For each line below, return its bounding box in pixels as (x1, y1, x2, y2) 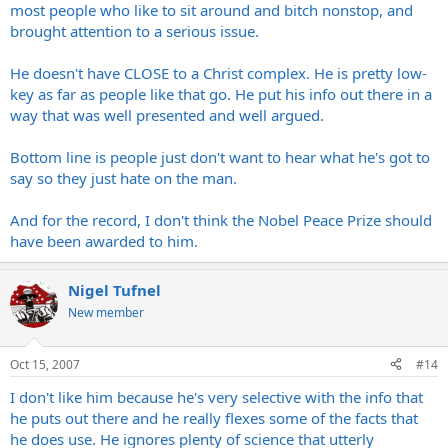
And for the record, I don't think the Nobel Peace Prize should (10, 210, 432, 230)
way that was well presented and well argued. (10, 105, 324, 125)
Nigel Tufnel (68, 280, 161, 300)
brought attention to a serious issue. (10, 21, 259, 41)
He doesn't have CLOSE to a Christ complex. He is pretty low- (10, 63, 427, 83)
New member (68, 304, 144, 321)
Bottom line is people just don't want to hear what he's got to (10, 147, 430, 167)
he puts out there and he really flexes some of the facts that (10, 407, 418, 428)
